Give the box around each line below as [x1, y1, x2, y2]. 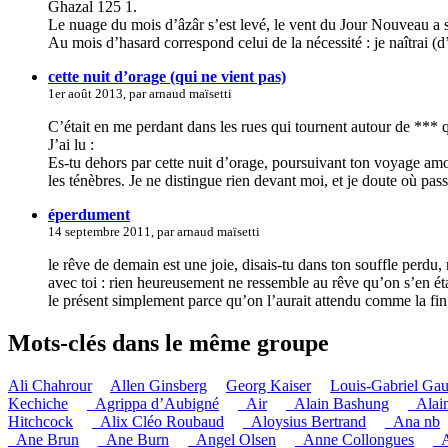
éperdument [48, 205, 130, 223]
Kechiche [8, 394, 68, 412]
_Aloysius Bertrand [243, 412, 366, 430]
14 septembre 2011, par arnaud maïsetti [48, 223, 260, 239]
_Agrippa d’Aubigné [87, 394, 219, 412]
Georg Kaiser [226, 376, 311, 394]
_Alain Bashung [286, 394, 389, 412]
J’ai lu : [48, 135, 94, 153]
